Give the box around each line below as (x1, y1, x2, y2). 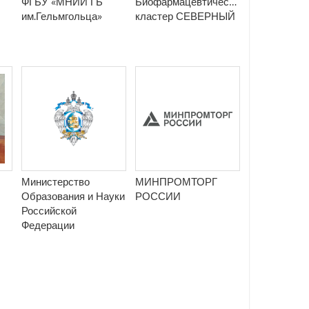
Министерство (21, 175, 90, 188)
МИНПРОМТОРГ (135, 175, 217, 188)
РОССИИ (135, 190, 181, 203)
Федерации (21, 219, 74, 232)
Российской (21, 204, 77, 217)
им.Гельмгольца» (21, 10, 102, 23)
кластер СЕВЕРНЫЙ (135, 10, 235, 23)
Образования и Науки (21, 190, 125, 203)
